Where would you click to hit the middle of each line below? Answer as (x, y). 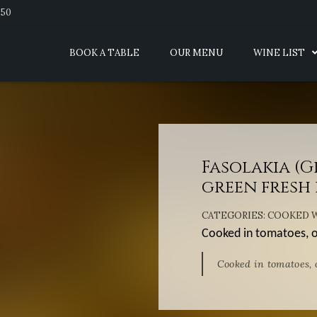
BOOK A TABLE (104, 53)
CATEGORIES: (234, 215)
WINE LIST (279, 53)
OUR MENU (196, 53)
